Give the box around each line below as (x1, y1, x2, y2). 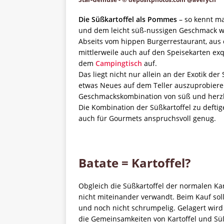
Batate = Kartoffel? (78, 154, 190, 171)
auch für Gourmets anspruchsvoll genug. (78, 113, 216, 123)
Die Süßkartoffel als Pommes (78, 14, 177, 24)
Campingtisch (95, 58, 142, 68)
